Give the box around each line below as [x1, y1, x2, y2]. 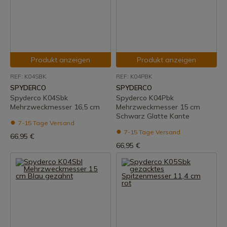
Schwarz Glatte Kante [116, 111, 190, 121]
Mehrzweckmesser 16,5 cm [10, 102, 100, 111]
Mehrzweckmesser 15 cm [116, 102, 200, 111]
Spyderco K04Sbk [10, 93, 68, 102]
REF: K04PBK [116, 72, 152, 80]
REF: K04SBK [10, 72, 46, 80]
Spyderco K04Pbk [116, 93, 174, 102]
